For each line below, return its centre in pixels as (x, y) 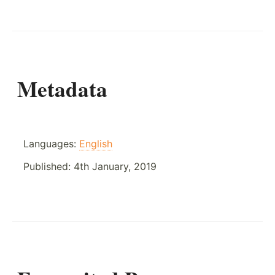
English (96, 143)
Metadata (62, 88)
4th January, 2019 (115, 166)
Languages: (51, 143)
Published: (48, 166)
